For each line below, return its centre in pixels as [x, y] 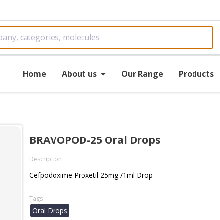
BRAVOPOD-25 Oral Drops [95, 140]
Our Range [142, 73]
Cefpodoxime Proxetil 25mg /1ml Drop [91, 175]
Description [46, 159]
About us [79, 73]
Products [196, 73]
